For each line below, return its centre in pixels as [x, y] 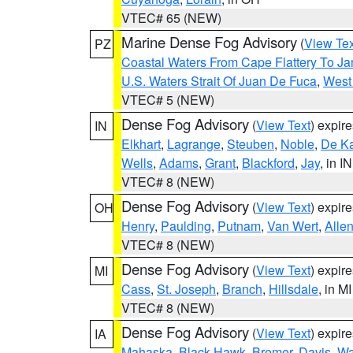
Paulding [186, 226]
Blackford [268, 163]
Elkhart [141, 144]
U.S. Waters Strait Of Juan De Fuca [219, 81]
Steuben [251, 144]
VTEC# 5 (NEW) [168, 100]
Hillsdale [294, 289]
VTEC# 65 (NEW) [171, 18]
